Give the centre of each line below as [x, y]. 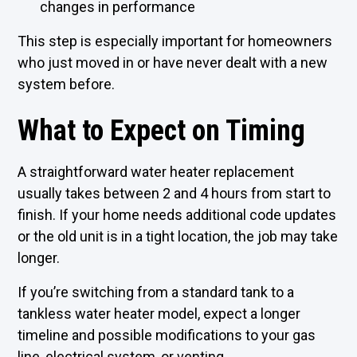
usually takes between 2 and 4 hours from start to [175, 193]
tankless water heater [86, 314]
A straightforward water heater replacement [156, 172]
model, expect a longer [228, 314]
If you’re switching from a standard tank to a [156, 292]
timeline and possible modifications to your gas [167, 335]
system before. [67, 84]
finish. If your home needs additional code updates [177, 215]
